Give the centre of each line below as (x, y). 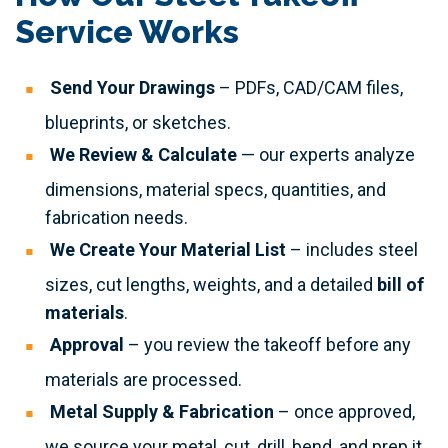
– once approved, (344, 412)
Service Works (127, 31)
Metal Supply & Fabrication (162, 412)
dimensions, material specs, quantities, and (215, 189)
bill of (400, 284)
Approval (87, 345)
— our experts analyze (328, 155)
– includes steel (352, 250)
